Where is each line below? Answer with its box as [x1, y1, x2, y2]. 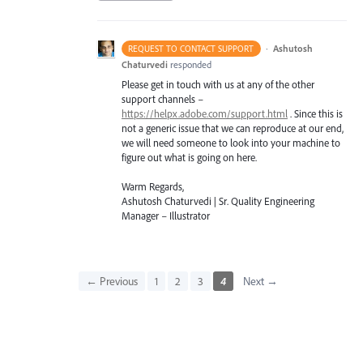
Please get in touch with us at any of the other [122, 78, 314, 92]
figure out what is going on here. [122, 151, 257, 164]
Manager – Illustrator [122, 209, 210, 223]
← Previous [85, 274, 138, 289]
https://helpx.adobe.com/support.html [122, 107, 288, 121]
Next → [242, 274, 278, 289]
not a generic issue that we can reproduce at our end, [122, 122, 344, 135]
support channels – [122, 92, 203, 106]
